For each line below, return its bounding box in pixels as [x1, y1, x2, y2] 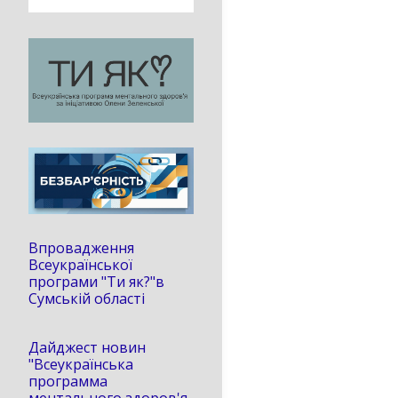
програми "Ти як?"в [28, 271, 164, 291]
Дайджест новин [28, 338, 146, 358]
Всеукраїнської [28, 254, 132, 275]
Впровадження [28, 237, 138, 258]
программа [28, 371, 107, 392]
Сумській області [28, 288, 145, 308]
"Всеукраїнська [28, 354, 133, 375]
